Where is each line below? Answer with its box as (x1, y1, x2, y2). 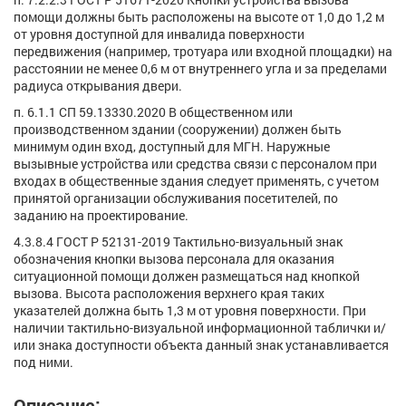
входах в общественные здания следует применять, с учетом (14, 172, 379, 190)
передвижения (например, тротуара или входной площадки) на (14, 43, 392, 61)
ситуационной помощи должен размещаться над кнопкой (14, 267, 360, 285)
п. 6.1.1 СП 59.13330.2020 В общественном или (14, 103, 293, 121)
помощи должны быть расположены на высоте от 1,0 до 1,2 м (14, 8, 384, 26)
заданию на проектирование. (14, 207, 188, 225)
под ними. (14, 353, 73, 372)
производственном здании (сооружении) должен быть (14, 121, 342, 139)
